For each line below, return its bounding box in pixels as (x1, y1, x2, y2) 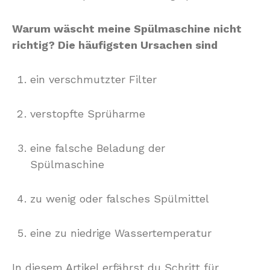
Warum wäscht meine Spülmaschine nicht (12, 22, 242, 35)
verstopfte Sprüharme (30, 107, 145, 120)
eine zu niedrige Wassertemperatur (30, 227, 212, 239)
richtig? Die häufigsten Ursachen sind (12, 39, 218, 51)
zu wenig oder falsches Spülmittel (30, 192, 209, 205)
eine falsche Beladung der (30, 142, 165, 154)
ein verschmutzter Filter (30, 73, 157, 86)
